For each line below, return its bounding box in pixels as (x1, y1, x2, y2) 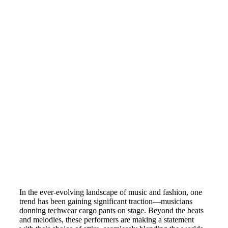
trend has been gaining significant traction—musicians (19, 197, 192, 206)
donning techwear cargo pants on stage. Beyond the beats (19, 206, 204, 215)
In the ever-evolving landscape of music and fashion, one (19, 188, 202, 197)
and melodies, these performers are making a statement (19, 215, 194, 224)
